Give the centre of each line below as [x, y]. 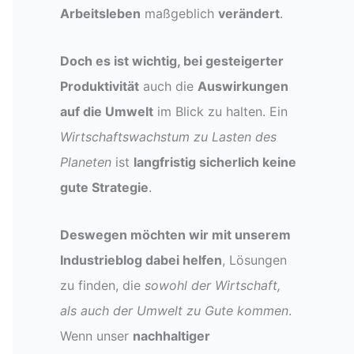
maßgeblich [179, 13]
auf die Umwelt [107, 111]
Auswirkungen [243, 86]
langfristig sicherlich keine [215, 162]
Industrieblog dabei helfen [141, 260]
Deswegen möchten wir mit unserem [175, 235]
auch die [168, 86]
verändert [249, 13]
